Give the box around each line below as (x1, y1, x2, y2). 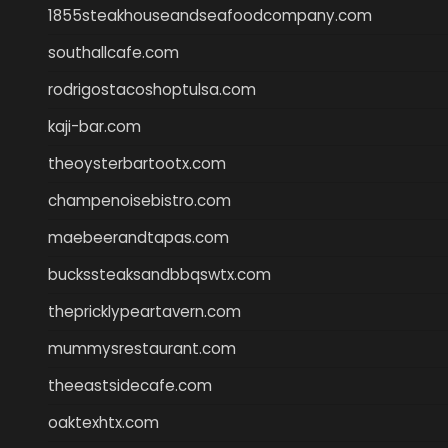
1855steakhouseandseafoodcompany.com (48, 4, 372, 26)
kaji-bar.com (48, 115, 141, 137)
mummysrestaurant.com (48, 337, 236, 359)
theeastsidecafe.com (48, 374, 212, 396)
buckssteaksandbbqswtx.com (48, 263, 271, 285)
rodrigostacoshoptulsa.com (48, 78, 256, 100)
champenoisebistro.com (48, 189, 231, 211)
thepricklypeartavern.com (48, 300, 241, 322)
